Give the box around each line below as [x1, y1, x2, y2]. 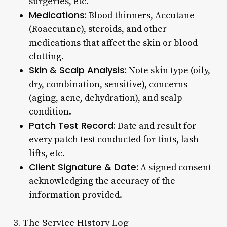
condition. [28, 105, 71, 118]
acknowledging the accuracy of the [28, 175, 175, 187]
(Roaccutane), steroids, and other [28, 23, 167, 35]
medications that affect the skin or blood [28, 36, 198, 49]
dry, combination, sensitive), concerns [28, 78, 187, 90]
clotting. [28, 50, 64, 62]
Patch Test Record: [28, 119, 116, 132]
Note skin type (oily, [126, 64, 210, 77]
